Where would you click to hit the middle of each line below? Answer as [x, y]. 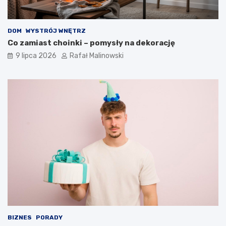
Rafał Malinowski [97, 56]
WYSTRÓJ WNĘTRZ [56, 31]
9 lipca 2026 [36, 56]
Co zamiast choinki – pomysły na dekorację [91, 43]
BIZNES [20, 218]
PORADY [49, 218]
